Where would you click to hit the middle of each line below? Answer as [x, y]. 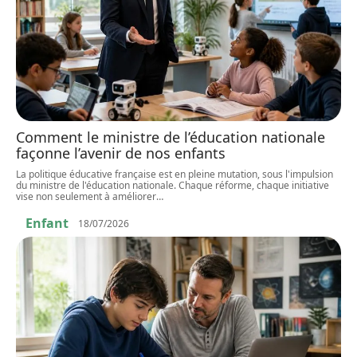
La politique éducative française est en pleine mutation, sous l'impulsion [175, 175]
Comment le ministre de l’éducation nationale [171, 137]
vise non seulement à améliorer [86, 197]
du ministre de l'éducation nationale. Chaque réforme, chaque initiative [173, 186]
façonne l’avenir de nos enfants [121, 153]
